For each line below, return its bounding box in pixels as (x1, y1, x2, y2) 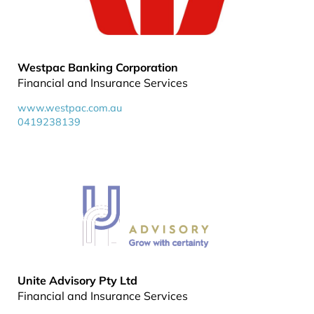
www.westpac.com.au (18, 102, 122, 114)
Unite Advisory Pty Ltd (18, 273, 137, 287)
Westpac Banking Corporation (18, 60, 178, 74)
